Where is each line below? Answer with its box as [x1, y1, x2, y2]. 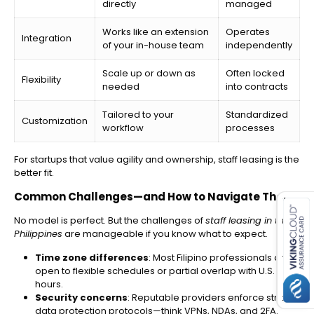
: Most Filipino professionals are [149, 251, 290, 265]
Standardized [226, 108, 288, 122]
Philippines [14, 227, 62, 241]
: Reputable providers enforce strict [128, 291, 288, 305]
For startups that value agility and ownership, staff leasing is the [14, 153, 299, 167]
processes [226, 121, 275, 135]
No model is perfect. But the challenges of [14, 214, 205, 228]
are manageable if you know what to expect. [62, 227, 268, 241]
